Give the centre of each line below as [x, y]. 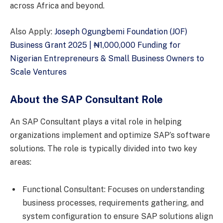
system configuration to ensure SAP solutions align [118, 217]
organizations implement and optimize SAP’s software [110, 135]
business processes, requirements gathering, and [113, 203]
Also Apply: [32, 31]
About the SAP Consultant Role [86, 100]
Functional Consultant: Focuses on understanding [113, 190]
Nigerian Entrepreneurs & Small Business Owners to [107, 58]
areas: [21, 162]
